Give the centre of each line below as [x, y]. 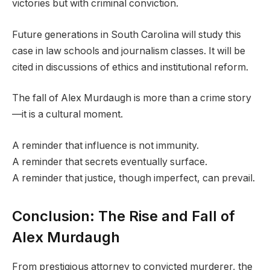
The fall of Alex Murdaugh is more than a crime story [132, 98]
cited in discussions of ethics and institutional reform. [130, 67]
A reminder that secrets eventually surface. [110, 162]
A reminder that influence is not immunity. [105, 145]
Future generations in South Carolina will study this [127, 34]
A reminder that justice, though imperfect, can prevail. [133, 178]
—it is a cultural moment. [67, 115]
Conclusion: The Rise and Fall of [124, 216]
